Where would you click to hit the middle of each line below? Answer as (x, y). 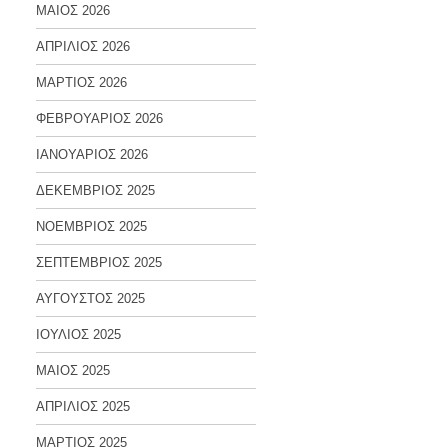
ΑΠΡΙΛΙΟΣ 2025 (83, 406)
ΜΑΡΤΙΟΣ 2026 (81, 82)
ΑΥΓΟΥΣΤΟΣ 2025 (90, 298)
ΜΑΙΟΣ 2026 (73, 10)
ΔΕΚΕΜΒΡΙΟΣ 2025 (95, 190)
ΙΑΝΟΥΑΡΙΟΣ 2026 (92, 154)
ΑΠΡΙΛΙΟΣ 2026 (83, 46)
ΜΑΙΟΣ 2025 (73, 370)
